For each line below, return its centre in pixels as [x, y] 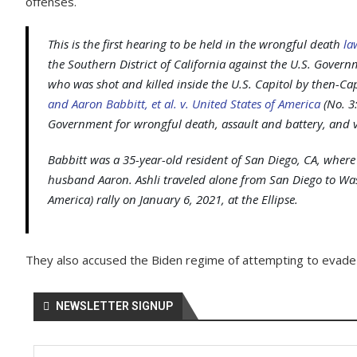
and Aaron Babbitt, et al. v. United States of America [184, 104]
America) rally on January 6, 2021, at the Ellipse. [173, 199]
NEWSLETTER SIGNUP [114, 306]
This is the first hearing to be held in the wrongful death [196, 44]
